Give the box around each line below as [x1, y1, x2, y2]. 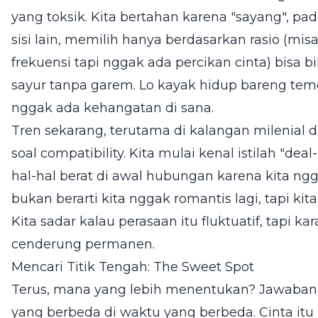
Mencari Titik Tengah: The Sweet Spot [11, 259, 254, 275]
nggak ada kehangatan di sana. [11, 100, 214, 116]
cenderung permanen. [11, 236, 155, 252]
